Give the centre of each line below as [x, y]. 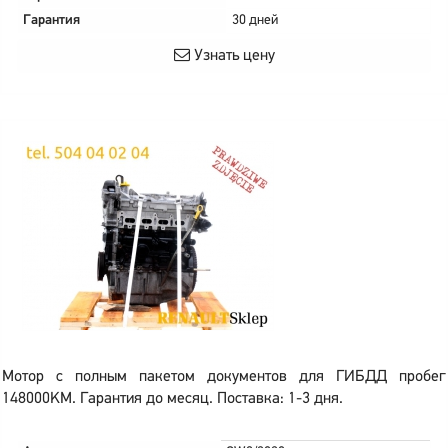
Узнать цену [232, 56]
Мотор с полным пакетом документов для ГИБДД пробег [224, 377]
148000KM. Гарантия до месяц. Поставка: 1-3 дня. [172, 399]
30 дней [255, 20]
